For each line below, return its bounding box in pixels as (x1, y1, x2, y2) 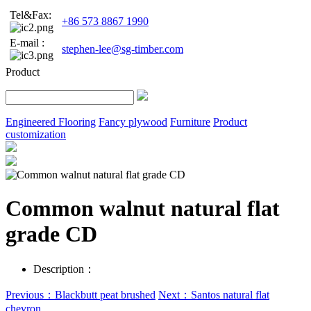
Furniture (170, 115, 210, 128)
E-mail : (10, 36, 44, 49)
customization (6, 128, 66, 140)
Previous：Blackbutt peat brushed (6, 288, 155, 301)
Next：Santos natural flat (158, 288, 269, 301)
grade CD (6, 221, 97, 247)
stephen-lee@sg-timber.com (62, 42, 183, 55)
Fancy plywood (99, 115, 167, 128)
